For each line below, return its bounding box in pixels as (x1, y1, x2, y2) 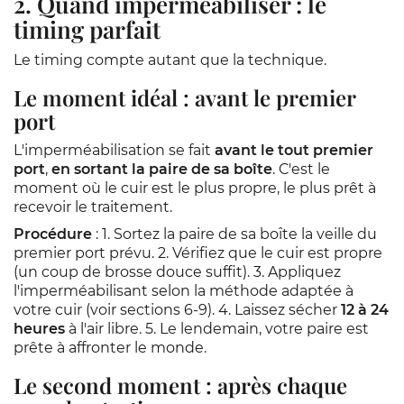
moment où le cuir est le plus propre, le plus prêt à (14, 179, 376, 197)
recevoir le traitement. (14, 198, 172, 216)
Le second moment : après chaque (14, 371, 347, 399)
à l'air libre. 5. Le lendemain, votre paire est (65, 320, 369, 337)
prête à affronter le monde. (14, 339, 207, 356)
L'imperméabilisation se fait (14, 142, 215, 159)
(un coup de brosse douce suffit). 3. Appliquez (14, 263, 341, 280)
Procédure (14, 225, 92, 243)
